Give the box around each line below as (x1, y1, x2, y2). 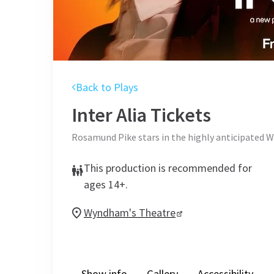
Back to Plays (76, 80, 138, 94)
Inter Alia (72, 103, 147, 127)
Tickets (147, 103, 211, 127)
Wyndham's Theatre (84, 206, 176, 220)
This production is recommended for (84, 161, 252, 175)
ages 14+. (84, 177, 128, 191)
